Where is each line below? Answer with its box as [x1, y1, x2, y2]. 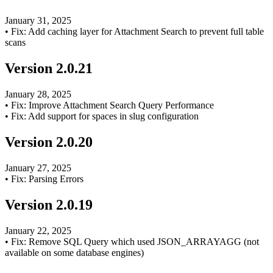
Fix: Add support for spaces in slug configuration [11, 111, 199, 122]
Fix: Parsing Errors [11, 174, 83, 184]
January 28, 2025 [5, 89, 71, 100]
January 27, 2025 [5, 163, 71, 173]
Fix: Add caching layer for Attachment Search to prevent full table [11, 26, 264, 37]
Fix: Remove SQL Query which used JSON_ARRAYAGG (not [11, 236, 259, 247]
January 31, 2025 [5, 15, 71, 26]
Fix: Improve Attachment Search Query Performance [11, 100, 214, 111]
